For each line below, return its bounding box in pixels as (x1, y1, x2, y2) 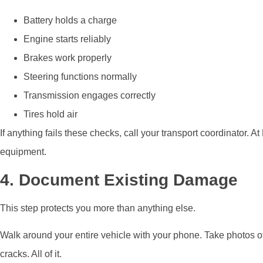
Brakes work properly (23, 53, 112, 63)
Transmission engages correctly (23, 90, 156, 101)
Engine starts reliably (23, 34, 111, 45)
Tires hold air (23, 109, 77, 120)
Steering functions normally (23, 72, 137, 82)
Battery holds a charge (23, 15, 117, 26)
